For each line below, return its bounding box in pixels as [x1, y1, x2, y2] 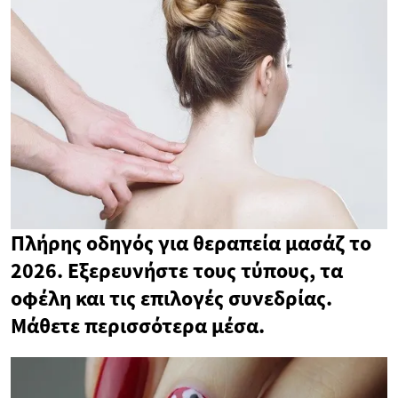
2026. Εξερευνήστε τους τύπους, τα [11, 257, 343, 285]
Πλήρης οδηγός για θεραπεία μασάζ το [11, 229, 371, 258]
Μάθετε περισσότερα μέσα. [11, 312, 265, 340]
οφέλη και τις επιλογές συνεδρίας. [11, 284, 332, 313]
